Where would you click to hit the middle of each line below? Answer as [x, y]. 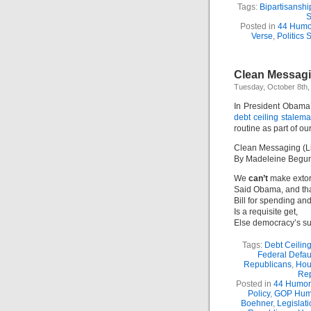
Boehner [257, 303]
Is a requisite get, [266, 212]
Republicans [268, 264]
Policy [259, 294]
